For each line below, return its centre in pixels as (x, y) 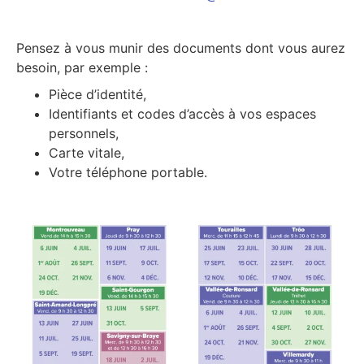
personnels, (84, 134)
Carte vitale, (87, 153)
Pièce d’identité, (97, 95)
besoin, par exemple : (82, 68)
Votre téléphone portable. (128, 173)
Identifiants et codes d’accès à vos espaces (182, 114)
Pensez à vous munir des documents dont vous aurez (181, 48)
